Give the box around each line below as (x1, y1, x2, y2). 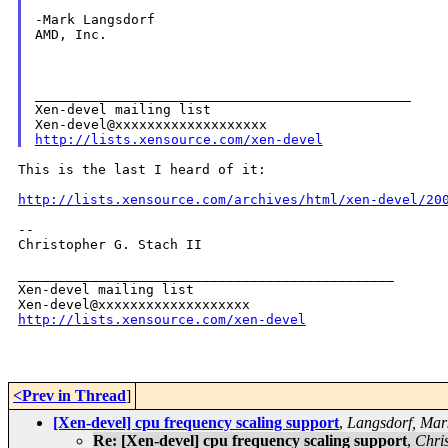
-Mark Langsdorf (34, 12, 155, 28)
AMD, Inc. (34, 27, 107, 43)
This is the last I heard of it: (18, 162, 266, 178)
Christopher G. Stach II (18, 237, 202, 253)
